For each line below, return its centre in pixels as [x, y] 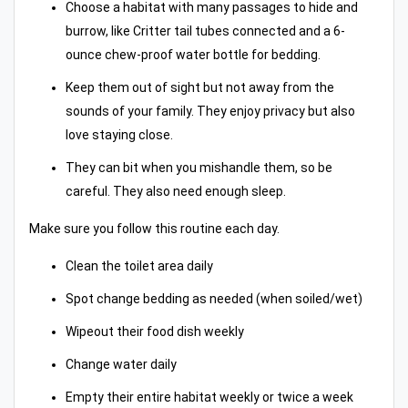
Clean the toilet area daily [139, 266]
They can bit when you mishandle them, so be [199, 168]
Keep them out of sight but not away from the [200, 88]
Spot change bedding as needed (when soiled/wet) [214, 299]
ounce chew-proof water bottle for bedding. [193, 55]
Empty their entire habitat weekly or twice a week [209, 398]
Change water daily [121, 365]
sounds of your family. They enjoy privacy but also [210, 112]
